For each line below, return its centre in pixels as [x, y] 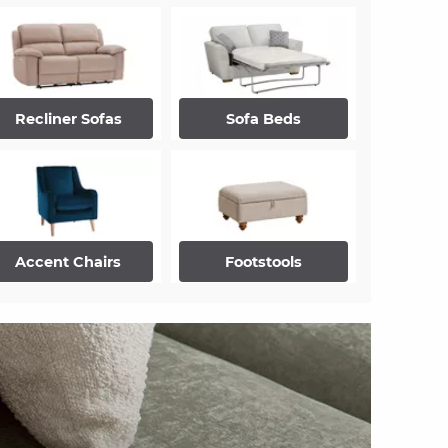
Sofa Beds [263, 118]
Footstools [263, 261]
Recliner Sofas [68, 118]
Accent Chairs [68, 261]
